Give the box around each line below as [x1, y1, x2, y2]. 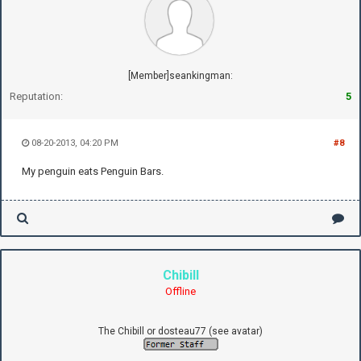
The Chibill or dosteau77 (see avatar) [98, 325, 263, 337]
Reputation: [10, 89, 63, 102]
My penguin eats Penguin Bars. [22, 164, 164, 177]
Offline [165, 284, 196, 297]
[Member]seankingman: [128, 69, 233, 81]
